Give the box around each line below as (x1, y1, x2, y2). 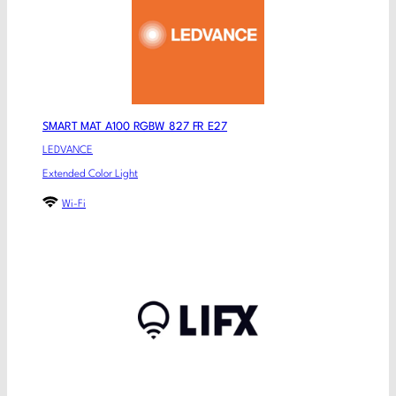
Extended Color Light (42, 169, 138, 180)
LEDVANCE (42, 145, 93, 156)
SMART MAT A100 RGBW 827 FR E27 (42, 120, 227, 133)
